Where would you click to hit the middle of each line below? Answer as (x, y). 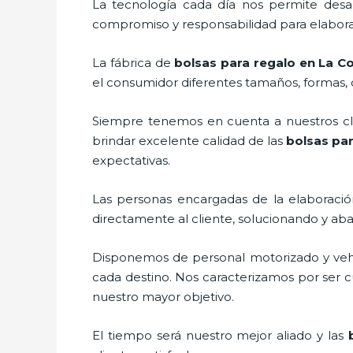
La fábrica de (134, 62)
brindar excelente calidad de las (189, 140)
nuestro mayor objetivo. (169, 296)
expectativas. (131, 160)
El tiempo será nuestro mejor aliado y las (220, 335)
